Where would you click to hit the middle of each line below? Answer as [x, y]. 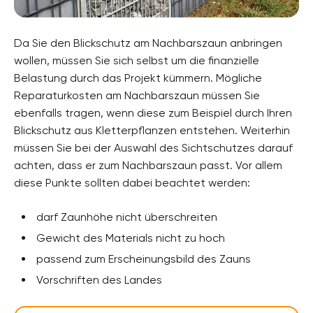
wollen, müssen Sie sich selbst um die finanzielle [137, 60]
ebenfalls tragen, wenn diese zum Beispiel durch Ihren [153, 112]
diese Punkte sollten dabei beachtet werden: [132, 182]
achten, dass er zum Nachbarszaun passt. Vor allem [148, 165]
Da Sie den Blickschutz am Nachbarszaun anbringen [148, 43]
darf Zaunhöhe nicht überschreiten [127, 217]
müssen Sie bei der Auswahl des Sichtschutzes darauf [153, 147]
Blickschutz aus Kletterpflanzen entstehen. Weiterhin [152, 130]
